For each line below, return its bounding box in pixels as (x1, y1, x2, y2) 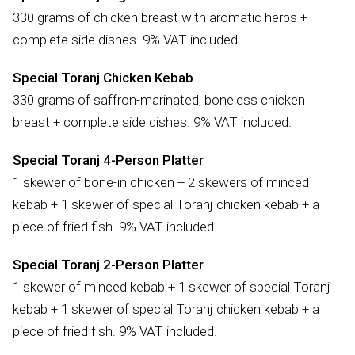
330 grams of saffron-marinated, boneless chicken (13, 91, 305, 108)
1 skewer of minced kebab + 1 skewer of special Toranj (13, 278, 330, 295)
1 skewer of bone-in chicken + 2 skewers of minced (13, 174, 309, 190)
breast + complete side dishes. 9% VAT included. (13, 113, 292, 130)
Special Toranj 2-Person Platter (13, 256, 204, 273)
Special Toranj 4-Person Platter (13, 151, 204, 168)
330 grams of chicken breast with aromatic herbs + (13, 9, 307, 25)
